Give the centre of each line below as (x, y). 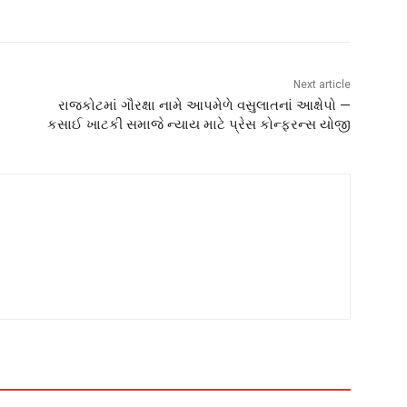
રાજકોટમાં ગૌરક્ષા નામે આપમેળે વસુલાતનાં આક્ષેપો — (204, 106)
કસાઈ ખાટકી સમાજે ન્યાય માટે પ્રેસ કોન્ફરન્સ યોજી (199, 125)
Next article (322, 85)
